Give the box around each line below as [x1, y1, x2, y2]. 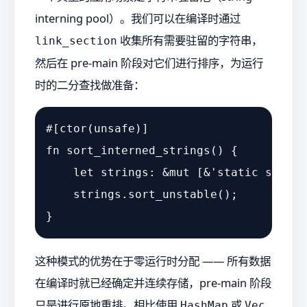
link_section [35, 34, 117, 47]
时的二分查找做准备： [35, 76, 145, 93]
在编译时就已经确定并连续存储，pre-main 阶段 [35, 274, 271, 291]
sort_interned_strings [66, 144, 210, 158]
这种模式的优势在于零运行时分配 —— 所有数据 [35, 252, 271, 269]
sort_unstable [128, 188, 217, 201]
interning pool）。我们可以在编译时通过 [35, 10, 241, 26]
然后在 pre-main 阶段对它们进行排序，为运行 [35, 54, 263, 71]
